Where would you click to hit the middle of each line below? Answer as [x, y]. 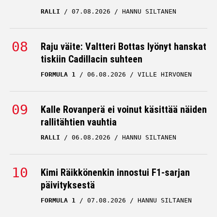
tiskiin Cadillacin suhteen [92, 59]
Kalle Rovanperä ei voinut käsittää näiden [124, 109]
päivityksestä [68, 185]
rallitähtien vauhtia [79, 122]
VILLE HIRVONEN [165, 74]
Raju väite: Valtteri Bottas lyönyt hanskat [124, 46]
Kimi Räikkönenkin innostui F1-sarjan [115, 172]
